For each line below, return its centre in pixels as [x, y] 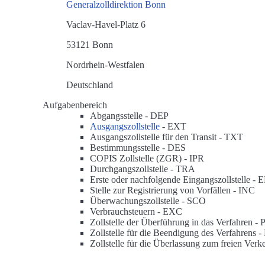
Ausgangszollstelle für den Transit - [157, 137]
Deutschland [90, 85]
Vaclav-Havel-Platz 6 [106, 25]
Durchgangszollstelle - [133, 169]
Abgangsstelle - [120, 116]
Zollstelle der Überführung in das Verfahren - [175, 222]
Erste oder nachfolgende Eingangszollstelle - [174, 180]
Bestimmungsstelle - [129, 148]
